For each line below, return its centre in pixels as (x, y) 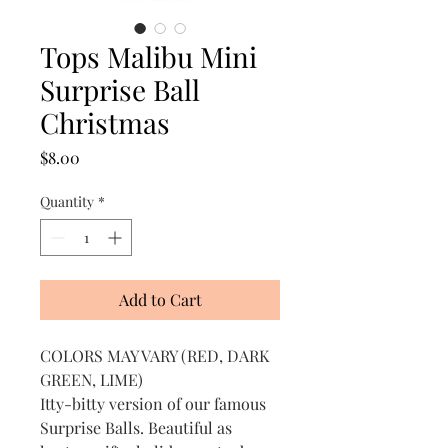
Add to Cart (160, 300)
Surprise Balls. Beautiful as (136, 428)
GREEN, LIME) (91, 380)
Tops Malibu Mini (148, 57)
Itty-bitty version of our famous (153, 404)
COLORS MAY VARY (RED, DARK (154, 356)
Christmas (105, 123)
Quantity (67, 202)
